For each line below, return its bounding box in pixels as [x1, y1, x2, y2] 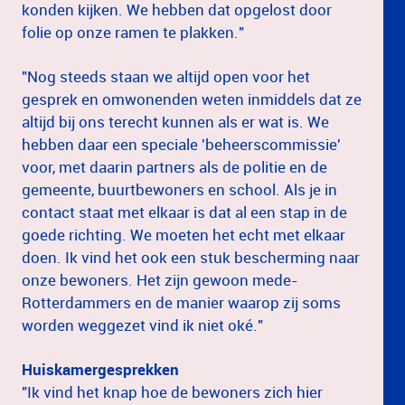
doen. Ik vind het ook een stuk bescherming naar [22, 246, 360, 268]
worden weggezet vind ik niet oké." [22, 314, 263, 335]
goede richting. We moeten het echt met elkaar [22, 223, 345, 245]
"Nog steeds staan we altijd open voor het [22, 65, 310, 87]
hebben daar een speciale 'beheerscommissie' [22, 133, 341, 155]
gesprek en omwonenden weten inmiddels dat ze [22, 88, 362, 109]
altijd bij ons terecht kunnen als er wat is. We [22, 110, 329, 132]
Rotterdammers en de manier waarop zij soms [22, 291, 341, 313]
